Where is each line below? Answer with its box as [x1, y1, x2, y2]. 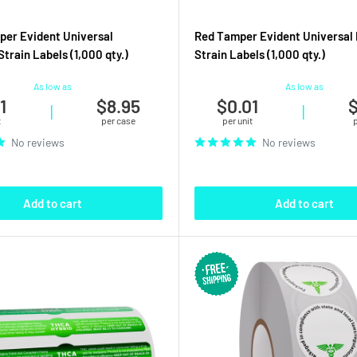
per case [101, 114, 136, 126]
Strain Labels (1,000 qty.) [194, 46, 325, 61]
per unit [222, 114, 253, 126]
